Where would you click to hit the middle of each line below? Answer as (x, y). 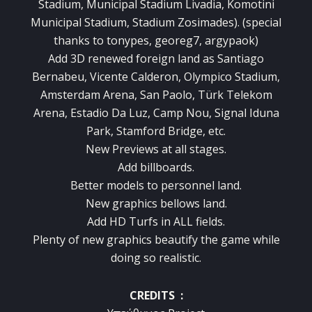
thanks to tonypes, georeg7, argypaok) (156, 41)
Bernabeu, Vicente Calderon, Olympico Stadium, (156, 77)
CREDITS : (156, 296)
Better (87, 186)
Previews (135, 149)
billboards (166, 167)
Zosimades (206, 23)
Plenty (49, 240)
